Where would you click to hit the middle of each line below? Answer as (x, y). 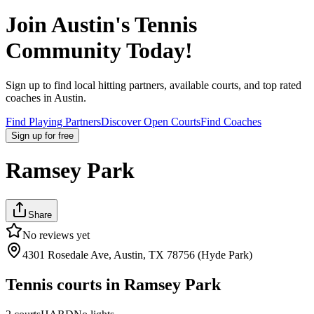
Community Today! (99, 51)
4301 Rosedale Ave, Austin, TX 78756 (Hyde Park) (137, 254)
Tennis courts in (65, 284)
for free (59, 135)
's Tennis (156, 25)
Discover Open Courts (151, 121)
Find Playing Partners (53, 121)
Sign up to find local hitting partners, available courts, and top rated (153, 85)
